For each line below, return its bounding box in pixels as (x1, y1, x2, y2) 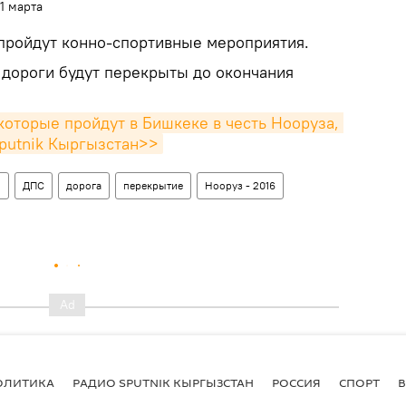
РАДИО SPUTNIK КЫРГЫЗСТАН (72, 373, 254, 391)
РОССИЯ (272, 373, 321, 391)
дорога (66, 179, 101, 192)
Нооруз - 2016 (205, 179, 275, 192)
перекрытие (123, 179, 183, 192)
